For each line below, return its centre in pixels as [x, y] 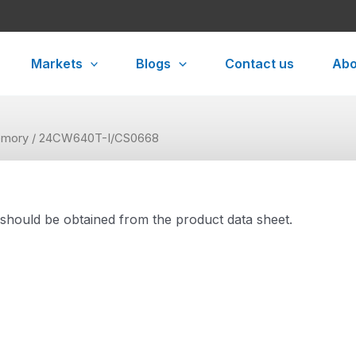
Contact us [259, 64]
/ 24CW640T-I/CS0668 [94, 138]
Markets [56, 64]
